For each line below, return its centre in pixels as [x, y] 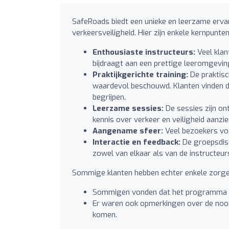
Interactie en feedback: [136, 142]
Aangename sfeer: [128, 131]
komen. [105, 214]
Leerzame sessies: [128, 108]
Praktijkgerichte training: [140, 74]
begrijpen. [109, 97]
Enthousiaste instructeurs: [144, 52]
